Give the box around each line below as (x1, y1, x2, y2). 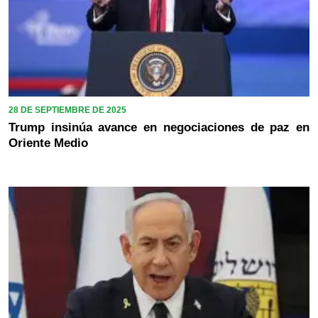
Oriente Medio (9, 136, 88, 150)
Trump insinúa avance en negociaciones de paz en (9, 121, 309, 135)
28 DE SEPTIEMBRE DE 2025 (9, 105, 126, 116)
